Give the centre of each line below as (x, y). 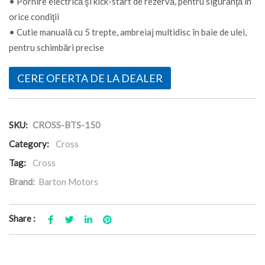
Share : (22, 218)
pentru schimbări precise (56, 47)
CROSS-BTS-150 (67, 125)
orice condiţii (34, 16)
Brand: (23, 181)
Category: (29, 143)
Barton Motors (68, 181)
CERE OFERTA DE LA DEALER (90, 78)
